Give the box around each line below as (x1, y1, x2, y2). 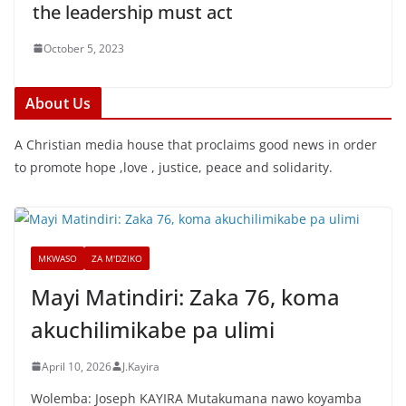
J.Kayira (122, 358, 159, 374)
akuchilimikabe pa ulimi (31, 314, 275, 344)
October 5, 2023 (43, 40, 124, 56)
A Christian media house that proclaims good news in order (14, 135, 377, 153)
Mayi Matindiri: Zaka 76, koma (31, 281, 340, 312)
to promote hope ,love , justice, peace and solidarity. (14, 158, 333, 176)
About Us (25, 92, 92, 113)
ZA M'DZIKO (92, 251, 142, 265)
